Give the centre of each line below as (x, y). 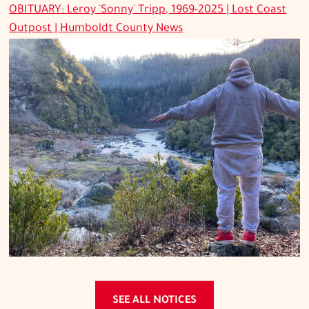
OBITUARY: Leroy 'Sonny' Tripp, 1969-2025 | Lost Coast (148, 11)
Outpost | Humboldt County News (96, 29)
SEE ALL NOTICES (154, 301)
